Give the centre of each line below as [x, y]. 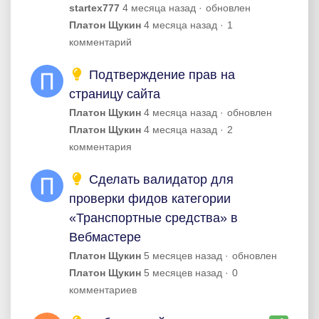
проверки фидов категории [150, 199]
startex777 [94, 8]
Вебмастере [105, 237]
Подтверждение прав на [160, 75]
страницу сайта [115, 94]
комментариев [103, 290]
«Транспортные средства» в [153, 218]
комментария [100, 147]
